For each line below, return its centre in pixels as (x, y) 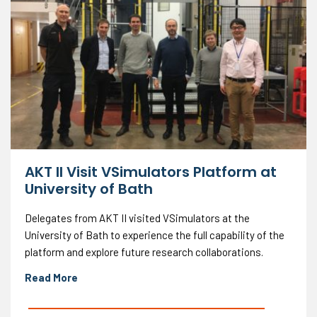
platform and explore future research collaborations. (144, 252)
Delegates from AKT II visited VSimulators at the (137, 218)
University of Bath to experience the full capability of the (155, 235)
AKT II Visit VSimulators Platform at (151, 172)
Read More (51, 277)
